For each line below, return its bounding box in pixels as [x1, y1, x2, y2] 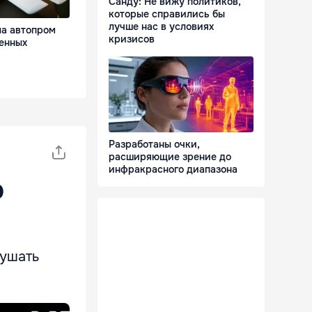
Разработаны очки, [109, 138, 200, 151]
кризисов [109, 33, 155, 46]
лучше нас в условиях [109, 20, 214, 33]
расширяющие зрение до [109, 150, 231, 164]
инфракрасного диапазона [109, 163, 237, 176]
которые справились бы [109, 8, 225, 21]
